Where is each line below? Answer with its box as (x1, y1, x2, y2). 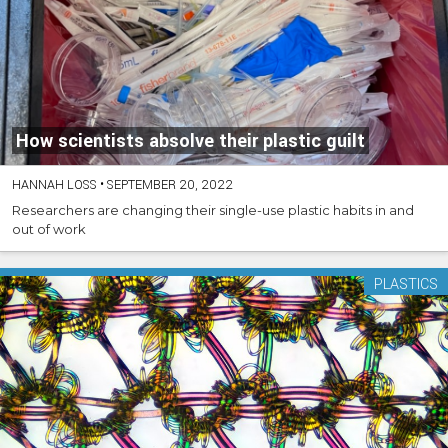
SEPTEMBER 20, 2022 (104, 176, 233, 195)
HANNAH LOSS (12, 176, 97, 195)
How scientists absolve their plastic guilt (16, 128, 365, 155)
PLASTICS (374, 274, 438, 296)
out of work (12, 221, 86, 238)
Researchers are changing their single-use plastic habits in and (12, 202, 414, 219)
